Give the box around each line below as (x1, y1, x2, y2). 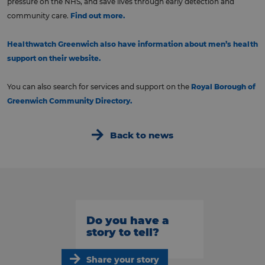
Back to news (109, 130, 173, 141)
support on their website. (7, 53, 101, 63)
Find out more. (70, 11, 125, 20)
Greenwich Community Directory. (7, 96, 132, 105)
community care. (7, 11, 70, 20)
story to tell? (86, 225, 159, 239)
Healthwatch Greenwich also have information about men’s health (7, 39, 258, 49)
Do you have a (86, 214, 169, 227)
